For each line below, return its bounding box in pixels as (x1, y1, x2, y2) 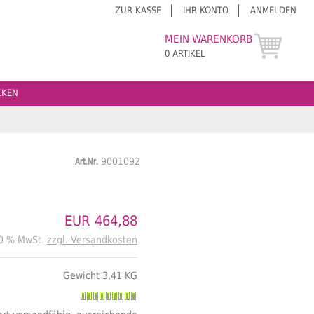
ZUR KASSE (115, 5, 161, 15)
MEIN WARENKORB (165, 33, 252, 46)
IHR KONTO (183, 5, 228, 15)
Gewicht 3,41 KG (62, 270, 137, 281)
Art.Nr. (74, 156, 98, 169)
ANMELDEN (250, 5, 296, 15)
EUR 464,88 (64, 212, 137, 229)
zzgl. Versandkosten (46, 234, 137, 245)
